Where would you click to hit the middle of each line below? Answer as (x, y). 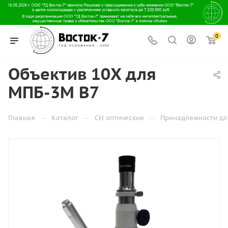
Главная (22, 118)
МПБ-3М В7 (54, 92)
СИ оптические (119, 118)
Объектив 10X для (82, 74)
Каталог (65, 118)
